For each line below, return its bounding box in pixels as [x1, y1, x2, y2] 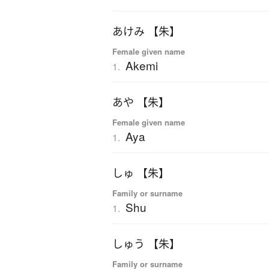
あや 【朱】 [112, 95, 169, 110]
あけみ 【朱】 [112, 24, 180, 39]
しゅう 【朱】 [112, 237, 180, 252]
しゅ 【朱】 [112, 166, 169, 181]
